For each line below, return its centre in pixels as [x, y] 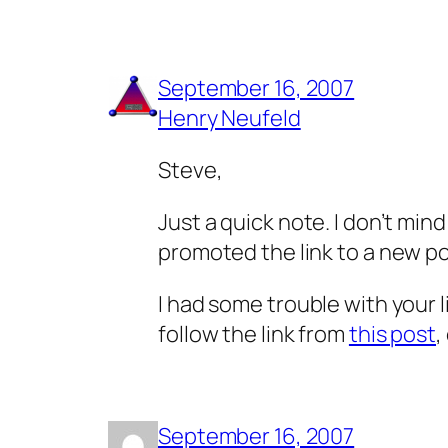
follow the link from [253, 333]
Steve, [190, 169]
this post [392, 333]
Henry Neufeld [229, 117]
